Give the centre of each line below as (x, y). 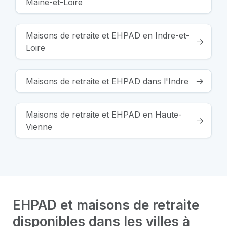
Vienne (39, 127)
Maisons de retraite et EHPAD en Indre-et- (108, 36)
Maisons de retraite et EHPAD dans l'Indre (107, 81)
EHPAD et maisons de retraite (106, 205)
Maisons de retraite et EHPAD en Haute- (104, 115)
